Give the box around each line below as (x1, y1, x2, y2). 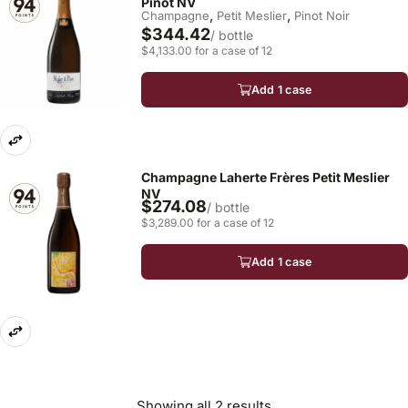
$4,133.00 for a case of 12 (141, 44, 272, 57)
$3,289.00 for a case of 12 (141, 216, 274, 229)
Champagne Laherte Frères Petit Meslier (141, 169, 390, 185)
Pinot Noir (294, 8, 350, 23)
